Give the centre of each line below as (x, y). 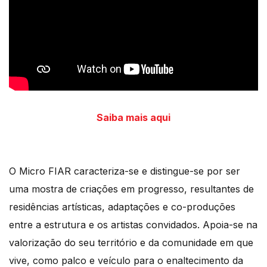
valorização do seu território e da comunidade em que (131, 243)
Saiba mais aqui (133, 118)
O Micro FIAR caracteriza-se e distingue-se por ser (125, 171)
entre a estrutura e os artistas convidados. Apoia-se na (133, 225)
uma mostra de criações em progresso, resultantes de (131, 189)
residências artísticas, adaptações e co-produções (122, 207)
